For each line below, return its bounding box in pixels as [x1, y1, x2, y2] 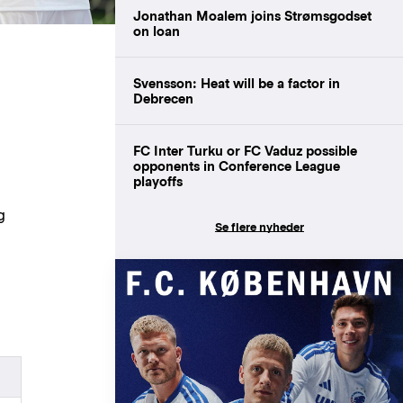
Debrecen [133, 91, 193, 106]
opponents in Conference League [133, 158, 340, 174]
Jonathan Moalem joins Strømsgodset [133, 8, 372, 23]
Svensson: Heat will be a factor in [133, 76, 340, 91]
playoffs [133, 174, 183, 189]
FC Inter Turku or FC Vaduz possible [133, 143, 357, 158]
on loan [133, 23, 180, 39]
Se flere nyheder [214, 220, 304, 234]
